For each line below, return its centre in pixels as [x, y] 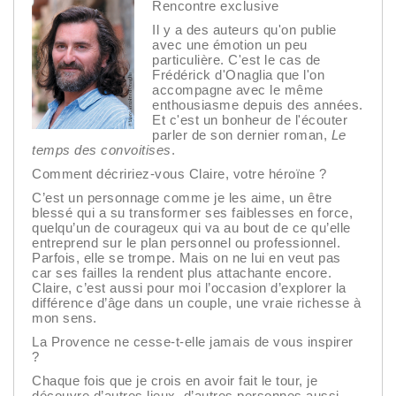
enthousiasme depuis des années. [258, 105]
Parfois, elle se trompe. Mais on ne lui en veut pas [187, 258]
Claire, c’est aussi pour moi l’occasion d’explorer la [189, 288]
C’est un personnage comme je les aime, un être [182, 198]
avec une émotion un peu [230, 45]
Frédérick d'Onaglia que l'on [238, 75]
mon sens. [65, 318]
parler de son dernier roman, [242, 135]
